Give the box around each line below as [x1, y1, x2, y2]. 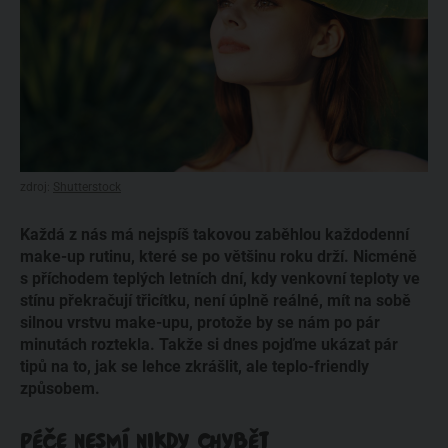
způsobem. [20, 378, 100, 398]
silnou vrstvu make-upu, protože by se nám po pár [20, 312, 380, 332]
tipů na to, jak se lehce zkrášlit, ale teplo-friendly [20, 356, 369, 376]
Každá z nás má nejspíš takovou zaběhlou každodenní [20, 224, 409, 244]
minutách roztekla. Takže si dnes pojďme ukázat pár [20, 334, 398, 354]
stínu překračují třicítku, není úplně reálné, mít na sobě [20, 290, 411, 310]
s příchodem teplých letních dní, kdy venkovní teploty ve [20, 268, 420, 288]
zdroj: [20, 180, 53, 194]
